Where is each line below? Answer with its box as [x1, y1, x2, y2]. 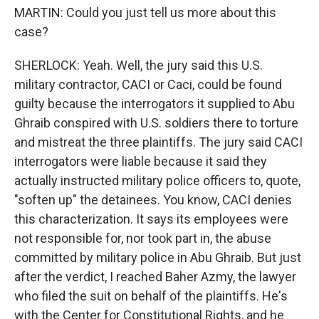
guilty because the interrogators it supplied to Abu [14, 96, 295, 111]
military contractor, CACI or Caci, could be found [14, 77, 282, 92]
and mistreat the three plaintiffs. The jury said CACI [14, 135, 303, 150]
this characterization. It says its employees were [14, 211, 288, 226]
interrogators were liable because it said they [14, 154, 267, 169]
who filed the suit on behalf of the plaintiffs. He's [14, 288, 288, 303]
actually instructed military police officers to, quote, [14, 173, 300, 188]
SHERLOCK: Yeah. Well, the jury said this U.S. [14, 58, 263, 73]
